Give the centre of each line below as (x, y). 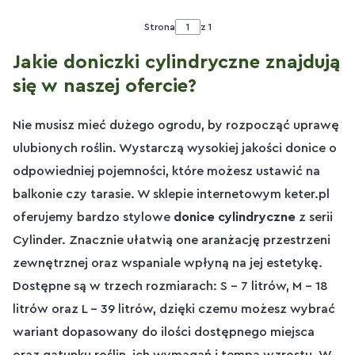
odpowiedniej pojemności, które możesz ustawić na (166, 171)
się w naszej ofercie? (105, 86)
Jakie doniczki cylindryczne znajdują (177, 62)
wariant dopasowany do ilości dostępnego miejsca (164, 332)
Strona (159, 27)
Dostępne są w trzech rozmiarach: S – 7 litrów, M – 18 (170, 286)
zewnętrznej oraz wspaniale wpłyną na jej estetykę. (168, 263)
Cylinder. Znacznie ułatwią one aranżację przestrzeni (172, 240)
